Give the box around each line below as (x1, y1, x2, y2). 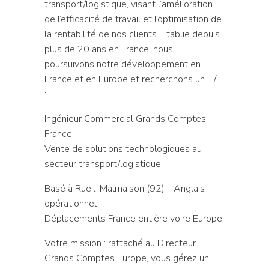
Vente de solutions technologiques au (44, 142, 202, 156)
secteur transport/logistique (44, 157, 161, 171)
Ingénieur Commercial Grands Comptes (44, 112, 206, 125)
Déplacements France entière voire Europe (44, 211, 222, 225)
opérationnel (44, 196, 97, 210)
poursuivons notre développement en (44, 57, 201, 71)
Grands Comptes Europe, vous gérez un (44, 251, 209, 265)
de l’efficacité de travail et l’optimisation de (44, 12, 222, 26)
